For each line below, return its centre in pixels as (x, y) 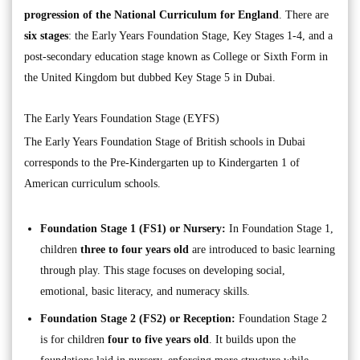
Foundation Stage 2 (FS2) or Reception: (139, 319)
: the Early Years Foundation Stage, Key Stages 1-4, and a (200, 36)
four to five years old (158, 340)
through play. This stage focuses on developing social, (163, 271)
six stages (46, 36)
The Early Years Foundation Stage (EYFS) (122, 119)
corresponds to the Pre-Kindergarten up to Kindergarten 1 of (162, 163)
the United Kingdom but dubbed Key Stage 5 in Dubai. (150, 78)
